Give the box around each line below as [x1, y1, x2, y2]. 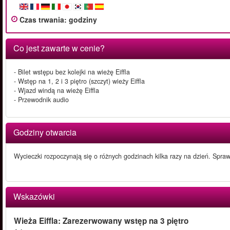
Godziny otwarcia [13, 126, 76, 138]
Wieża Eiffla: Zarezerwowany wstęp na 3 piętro [14, 215, 188, 226]
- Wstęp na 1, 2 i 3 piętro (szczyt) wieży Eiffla [14, 76, 145, 86]
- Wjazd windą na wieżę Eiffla [14, 86, 99, 95]
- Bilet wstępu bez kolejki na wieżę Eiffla [14, 67, 130, 76]
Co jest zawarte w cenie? [13, 42, 105, 54]
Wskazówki [13, 190, 55, 202]
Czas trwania [20, 14, 64, 25]
